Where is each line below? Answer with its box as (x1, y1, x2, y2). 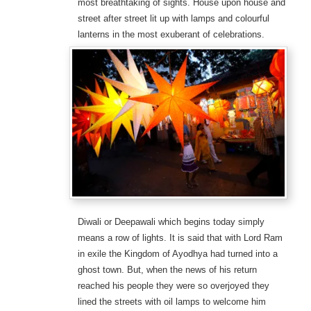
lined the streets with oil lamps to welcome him (77, 296, 266, 307)
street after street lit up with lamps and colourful (77, 12, 269, 24)
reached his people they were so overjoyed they (77, 280, 269, 291)
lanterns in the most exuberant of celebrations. (77, 28, 267, 40)
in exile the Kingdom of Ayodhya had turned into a (77, 248, 278, 259)
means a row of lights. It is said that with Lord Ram (77, 232, 283, 243)
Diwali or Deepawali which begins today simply (77, 216, 264, 227)
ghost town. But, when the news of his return (77, 264, 257, 275)
